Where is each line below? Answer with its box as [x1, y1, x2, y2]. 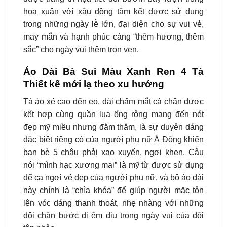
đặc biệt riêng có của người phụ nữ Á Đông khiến [23, 135, 204, 144]
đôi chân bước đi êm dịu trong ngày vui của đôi [23, 211, 204, 220]
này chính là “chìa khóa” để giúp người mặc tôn [23, 186, 204, 195]
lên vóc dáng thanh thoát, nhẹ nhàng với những [23, 199, 204, 208]
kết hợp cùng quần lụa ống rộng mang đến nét [23, 110, 204, 119]
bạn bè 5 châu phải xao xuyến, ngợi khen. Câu [23, 148, 204, 157]
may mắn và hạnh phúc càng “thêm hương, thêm [23, 32, 204, 41]
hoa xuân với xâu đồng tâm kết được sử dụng [23, 7, 204, 16]
